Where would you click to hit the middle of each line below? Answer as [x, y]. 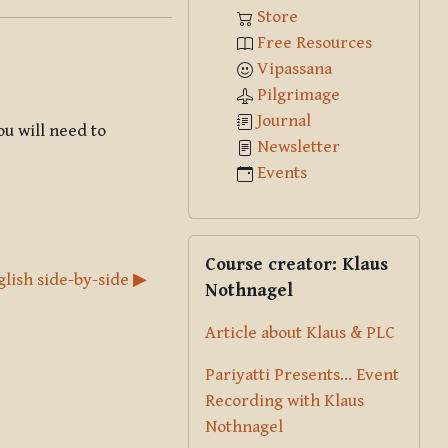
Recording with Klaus [284, 400]
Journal [284, 120]
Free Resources [314, 42]
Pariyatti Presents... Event [302, 374]
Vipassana [294, 68]
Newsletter [298, 146]
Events [282, 172]
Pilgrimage [298, 94]
